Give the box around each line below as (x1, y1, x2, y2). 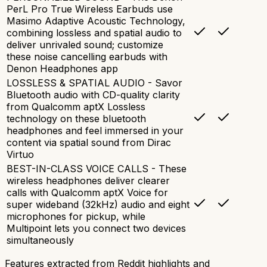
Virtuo (7, 148, 34, 160)
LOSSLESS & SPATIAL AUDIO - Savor (7, 76, 182, 89)
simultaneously (7, 234, 74, 246)
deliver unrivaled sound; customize (7, 38, 163, 51)
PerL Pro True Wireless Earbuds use (7, 2, 173, 15)
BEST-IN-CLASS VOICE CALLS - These (7, 162, 187, 175)
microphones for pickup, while (7, 210, 145, 222)
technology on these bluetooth (7, 112, 146, 125)
